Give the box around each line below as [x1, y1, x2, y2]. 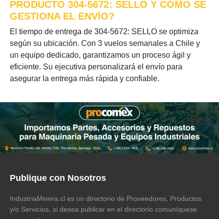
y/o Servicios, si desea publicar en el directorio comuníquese [10, 205, 197, 213]
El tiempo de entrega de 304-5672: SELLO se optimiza [10, 27, 198, 36]
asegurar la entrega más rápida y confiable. [10, 74, 159, 83]
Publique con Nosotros [10, 173, 106, 183]
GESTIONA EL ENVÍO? [10, 11, 114, 22]
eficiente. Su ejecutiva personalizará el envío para [10, 63, 182, 71]
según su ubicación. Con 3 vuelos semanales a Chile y [10, 39, 200, 47]
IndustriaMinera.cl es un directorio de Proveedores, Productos [10, 195, 201, 202]
